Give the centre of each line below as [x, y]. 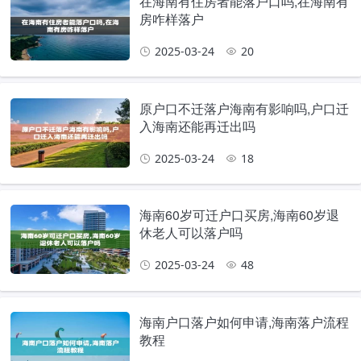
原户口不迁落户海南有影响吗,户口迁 [245, 108]
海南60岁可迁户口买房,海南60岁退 [240, 215]
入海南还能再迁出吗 [198, 126]
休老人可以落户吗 [191, 233]
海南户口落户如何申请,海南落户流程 [245, 322]
